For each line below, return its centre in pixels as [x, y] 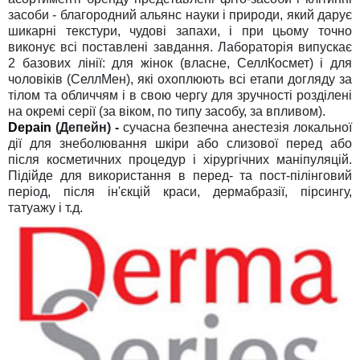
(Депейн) [83, 127]
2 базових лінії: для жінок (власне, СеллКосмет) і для [180, 63]
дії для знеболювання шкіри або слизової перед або [180, 143]
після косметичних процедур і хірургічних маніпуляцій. [180, 159]
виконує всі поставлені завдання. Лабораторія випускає [180, 47]
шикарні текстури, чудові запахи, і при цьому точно [180, 31]
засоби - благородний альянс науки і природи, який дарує [180, 14]
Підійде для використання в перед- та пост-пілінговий [180, 175]
